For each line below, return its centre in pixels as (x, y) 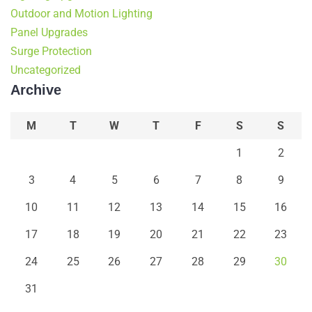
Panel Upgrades (49, 32)
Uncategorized (46, 70)
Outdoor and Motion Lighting (81, 14)
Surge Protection (51, 51)
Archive (36, 90)
